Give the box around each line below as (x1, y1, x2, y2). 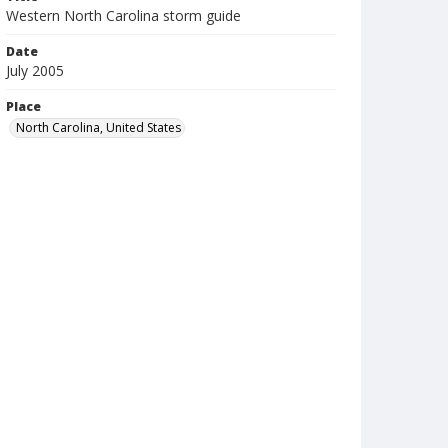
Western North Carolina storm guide (6, 6, 241, 25)
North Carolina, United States (16, 119, 181, 136)
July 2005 (6, 61, 64, 80)
